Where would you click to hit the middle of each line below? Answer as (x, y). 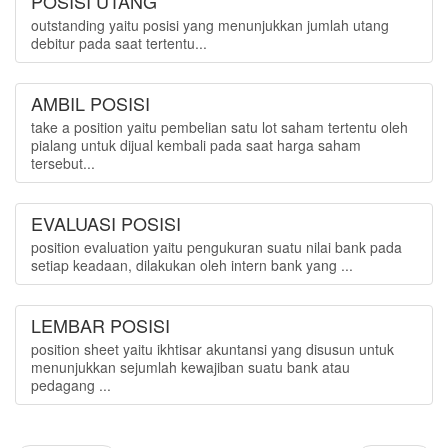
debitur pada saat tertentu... (119, 43)
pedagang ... (71, 385)
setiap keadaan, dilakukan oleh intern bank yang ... (192, 265)
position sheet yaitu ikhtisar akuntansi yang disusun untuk (212, 349)
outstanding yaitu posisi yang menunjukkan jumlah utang (210, 25)
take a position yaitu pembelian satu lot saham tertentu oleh (219, 127)
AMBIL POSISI (90, 103)
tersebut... (63, 163)
